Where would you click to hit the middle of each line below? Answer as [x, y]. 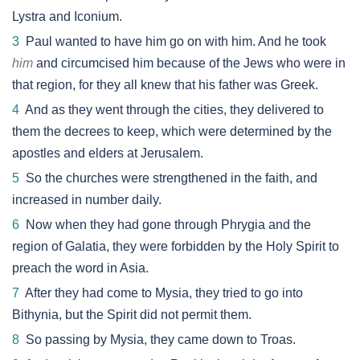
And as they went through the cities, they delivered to [172, 110]
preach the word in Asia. [80, 268]
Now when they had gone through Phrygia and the [165, 225]
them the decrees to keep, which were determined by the [172, 131]
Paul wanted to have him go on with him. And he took [173, 41]
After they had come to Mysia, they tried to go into [161, 293]
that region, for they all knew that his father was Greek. [165, 85]
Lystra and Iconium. [67, 16]
